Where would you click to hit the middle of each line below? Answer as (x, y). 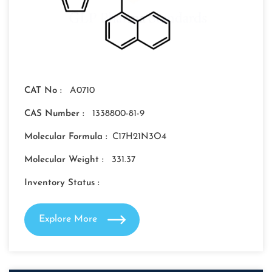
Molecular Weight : (66, 160)
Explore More (69, 219)
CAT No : (45, 91)
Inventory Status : (62, 183)
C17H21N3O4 (139, 137)
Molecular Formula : (66, 137)
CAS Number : (56, 114)
